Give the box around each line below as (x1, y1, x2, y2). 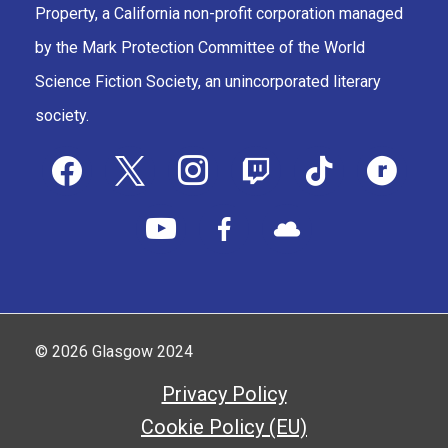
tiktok (292, 149, 344, 174)
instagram (166, 149, 254, 174)
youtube (135, 207, 205, 232)
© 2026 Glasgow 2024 (35, 342, 193, 362)
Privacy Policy (161, 382, 287, 407)
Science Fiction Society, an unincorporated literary (35, 72, 381, 92)
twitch (229, 149, 285, 174)
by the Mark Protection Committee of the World (35, 38, 365, 58)
